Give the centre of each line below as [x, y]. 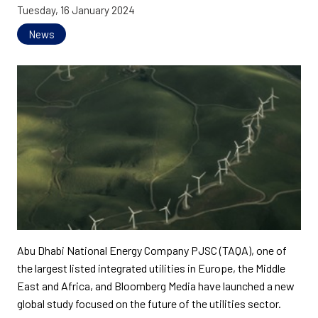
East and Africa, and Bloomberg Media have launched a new [156, 286]
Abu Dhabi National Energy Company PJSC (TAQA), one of [152, 251]
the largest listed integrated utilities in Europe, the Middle [151, 268]
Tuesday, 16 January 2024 [76, 10]
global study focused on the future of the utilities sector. [149, 304]
